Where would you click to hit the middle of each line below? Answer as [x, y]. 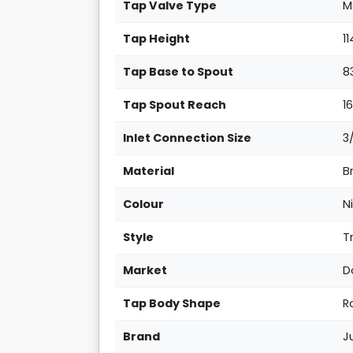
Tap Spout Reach [175, 105]
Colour [144, 204]
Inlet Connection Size [188, 138]
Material [149, 171]
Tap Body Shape [172, 304]
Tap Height [157, 39]
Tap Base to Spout [178, 72]
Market [145, 271]
